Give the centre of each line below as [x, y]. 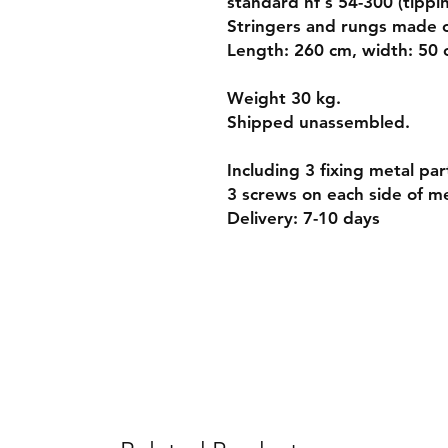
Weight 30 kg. [284, 98]
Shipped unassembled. [318, 122]
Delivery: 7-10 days [303, 218]
